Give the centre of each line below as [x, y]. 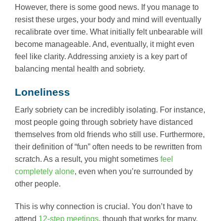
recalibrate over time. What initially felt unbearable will [109, 32]
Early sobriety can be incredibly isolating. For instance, [110, 110]
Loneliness [42, 92]
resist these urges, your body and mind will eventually [108, 19]
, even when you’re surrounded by [134, 171]
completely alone [45, 171]
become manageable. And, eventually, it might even [105, 44]
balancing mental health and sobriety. [80, 69]
